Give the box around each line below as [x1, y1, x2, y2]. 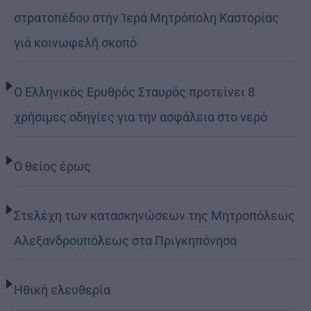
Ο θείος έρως [14, 158, 91, 174]
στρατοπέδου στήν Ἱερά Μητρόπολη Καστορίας [14, 10, 279, 25]
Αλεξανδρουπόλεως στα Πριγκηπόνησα [14, 233, 237, 248]
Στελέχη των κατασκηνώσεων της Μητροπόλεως [14, 208, 295, 223]
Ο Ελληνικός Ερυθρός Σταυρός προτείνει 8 [14, 84, 255, 99]
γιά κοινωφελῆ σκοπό [14, 35, 137, 50]
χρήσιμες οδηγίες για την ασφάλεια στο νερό [14, 109, 267, 124]
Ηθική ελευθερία [14, 282, 110, 297]
